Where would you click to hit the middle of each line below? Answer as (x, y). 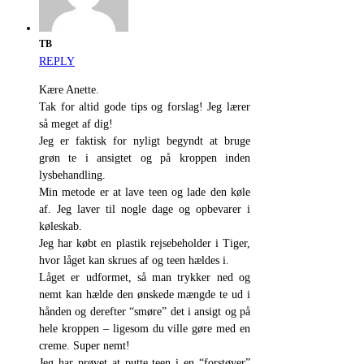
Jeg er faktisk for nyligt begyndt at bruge (145, 141)
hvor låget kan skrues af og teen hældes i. (134, 261)
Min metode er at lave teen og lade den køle (145, 193)
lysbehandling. (72, 175)
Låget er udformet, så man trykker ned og (145, 278)
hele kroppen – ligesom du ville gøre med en (145, 329)
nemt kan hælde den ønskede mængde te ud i (145, 295)
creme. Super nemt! (84, 346)
